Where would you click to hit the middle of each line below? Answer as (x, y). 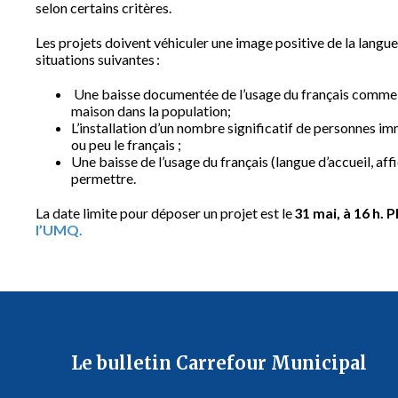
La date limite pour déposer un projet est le (165, 213)
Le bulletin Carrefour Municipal (219, 363)
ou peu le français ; (127, 144)
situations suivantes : (98, 59)
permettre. (103, 178)
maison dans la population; (152, 111)
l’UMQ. (59, 230)
